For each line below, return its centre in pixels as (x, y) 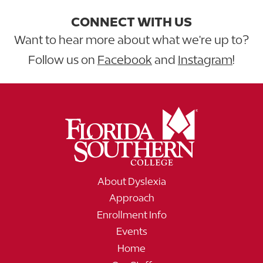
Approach (131, 198)
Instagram (205, 59)
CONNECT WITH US (131, 22)
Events (131, 232)
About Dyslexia (131, 181)
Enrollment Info (131, 215)
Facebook (125, 59)
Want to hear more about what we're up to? (131, 39)
